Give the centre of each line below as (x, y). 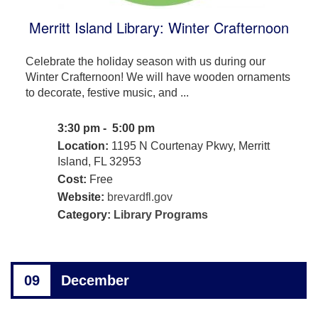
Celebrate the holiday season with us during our (145, 61)
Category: (85, 214)
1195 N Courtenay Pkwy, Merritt (189, 146)
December (95, 280)
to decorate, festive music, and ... (107, 92)
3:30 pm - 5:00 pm (107, 128)
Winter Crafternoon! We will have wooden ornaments (158, 77)
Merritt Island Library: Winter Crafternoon (159, 27)
